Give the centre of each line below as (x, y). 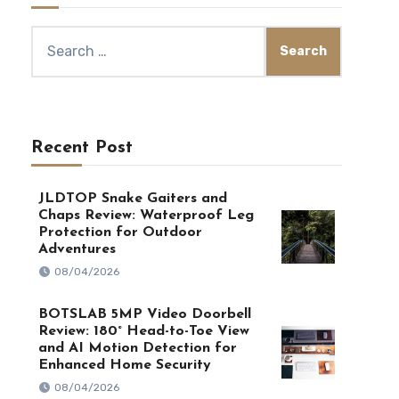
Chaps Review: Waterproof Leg (146, 216)
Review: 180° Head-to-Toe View (143, 331)
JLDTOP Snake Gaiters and (132, 199)
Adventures (77, 249)
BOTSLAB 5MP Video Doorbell (144, 314)
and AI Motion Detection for (137, 348)
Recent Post (81, 148)
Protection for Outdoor (120, 232)
